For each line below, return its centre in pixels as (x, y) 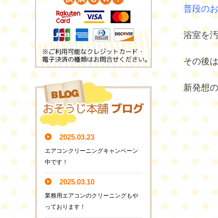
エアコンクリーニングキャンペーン (91, 151)
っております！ (65, 207)
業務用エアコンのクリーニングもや (91, 195)
